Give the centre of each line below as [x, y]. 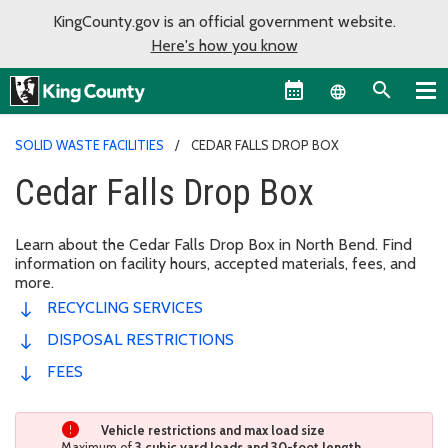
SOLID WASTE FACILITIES [89, 144]
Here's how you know [224, 45]
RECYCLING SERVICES [125, 307]
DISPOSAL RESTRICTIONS [140, 339]
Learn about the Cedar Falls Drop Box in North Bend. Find [213, 244]
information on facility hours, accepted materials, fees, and [215, 263]
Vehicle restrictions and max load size [213, 429]
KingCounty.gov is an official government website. [224, 21]
